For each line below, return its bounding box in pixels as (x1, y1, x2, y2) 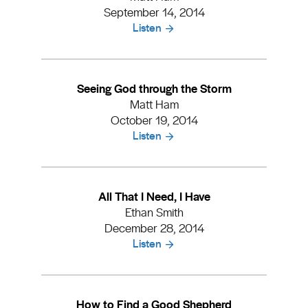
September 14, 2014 (103, 3, 205, 20)
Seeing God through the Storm (76, 80, 232, 96)
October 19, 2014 (110, 111, 198, 128)
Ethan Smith (124, 203, 184, 220)
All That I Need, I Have (98, 188, 210, 204)
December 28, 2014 (104, 219, 204, 236)
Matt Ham (129, 96, 179, 112)
